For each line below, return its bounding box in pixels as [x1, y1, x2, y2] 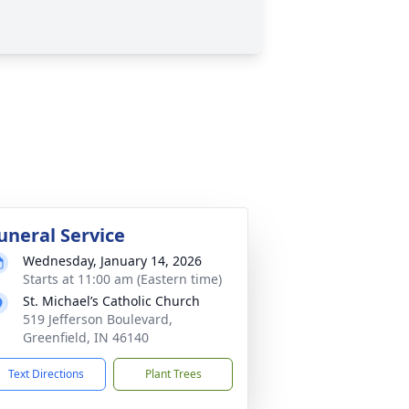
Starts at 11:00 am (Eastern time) [23, 270, 222, 288]
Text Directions [8, 366, 84, 382]
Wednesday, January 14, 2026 [23, 252, 202, 269]
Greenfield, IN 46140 [23, 329, 149, 346]
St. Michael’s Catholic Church [23, 292, 200, 309]
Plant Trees [144, 366, 202, 382]
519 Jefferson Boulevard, [23, 310, 173, 328]
